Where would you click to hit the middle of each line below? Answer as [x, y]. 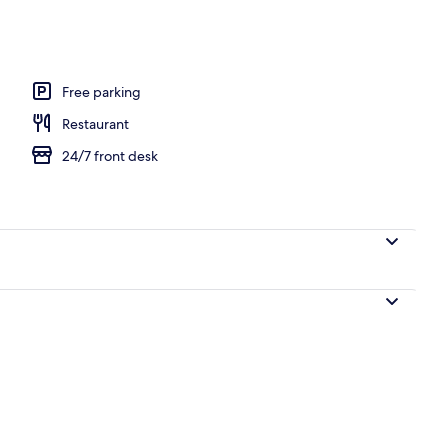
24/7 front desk [110, 155]
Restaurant [95, 123]
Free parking [101, 91]
